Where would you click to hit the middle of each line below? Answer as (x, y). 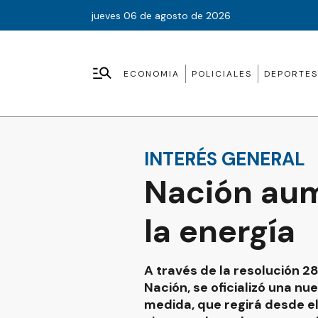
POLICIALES (222, 73)
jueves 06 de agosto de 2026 (161, 15)
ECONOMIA (152, 73)
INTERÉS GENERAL (225, 159)
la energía (220, 231)
